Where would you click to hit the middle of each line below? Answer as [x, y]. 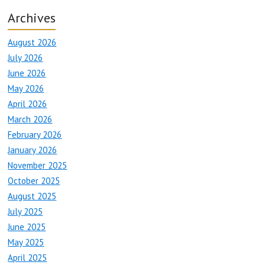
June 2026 [27, 73]
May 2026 [26, 89]
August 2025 [32, 196]
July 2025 [25, 212]
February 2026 [35, 135]
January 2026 [33, 150]
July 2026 [25, 58]
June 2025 [27, 227]
